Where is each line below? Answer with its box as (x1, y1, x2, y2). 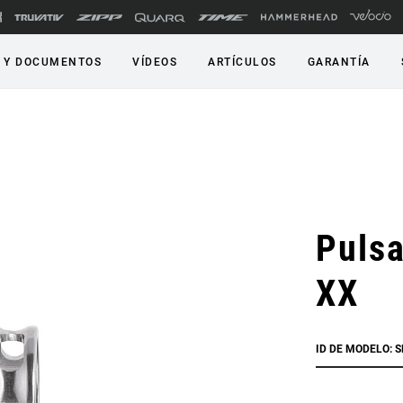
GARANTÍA (307, 56, 371, 68)
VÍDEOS (132, 56, 177, 68)
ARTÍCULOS (208, 56, 277, 68)
